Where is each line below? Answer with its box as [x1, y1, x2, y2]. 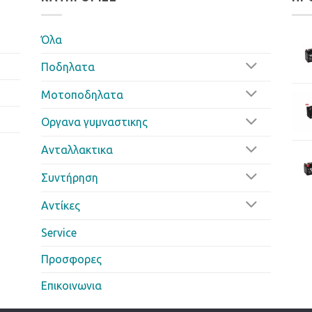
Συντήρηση [41, 171, 98, 184]
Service [41, 226, 77, 239]
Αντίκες [41, 198, 80, 212]
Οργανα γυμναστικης [41, 116, 148, 129]
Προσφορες [41, 252, 102, 265]
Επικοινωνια [41, 279, 102, 292]
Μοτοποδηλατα [41, 88, 123, 101]
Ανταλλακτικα [41, 143, 113, 157]
